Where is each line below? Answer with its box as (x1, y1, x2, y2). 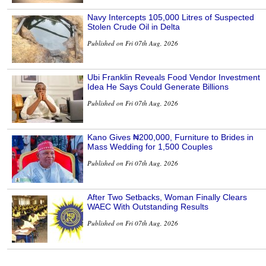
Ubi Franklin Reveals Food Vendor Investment (87, 72, 260, 83)
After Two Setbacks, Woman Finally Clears (87, 192, 247, 202)
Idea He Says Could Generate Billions (87, 82, 229, 92)
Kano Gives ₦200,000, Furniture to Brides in (87, 132, 254, 142)
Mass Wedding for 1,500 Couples (87, 142, 213, 152)
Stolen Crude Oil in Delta (87, 22, 180, 32)
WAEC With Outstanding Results (87, 202, 208, 212)
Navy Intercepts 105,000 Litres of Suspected (87, 12, 254, 23)
